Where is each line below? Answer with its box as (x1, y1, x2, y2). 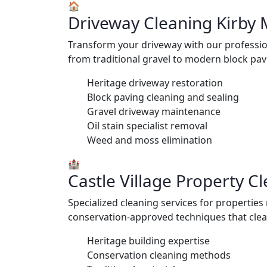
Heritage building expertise (87, 234, 210, 247)
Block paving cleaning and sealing (87, 90, 239, 104)
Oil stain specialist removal (87, 119, 207, 132)
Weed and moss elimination (87, 133, 212, 147)
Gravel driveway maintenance (87, 104, 221, 118)
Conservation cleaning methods (87, 248, 231, 262)
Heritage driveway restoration (87, 76, 223, 89)
